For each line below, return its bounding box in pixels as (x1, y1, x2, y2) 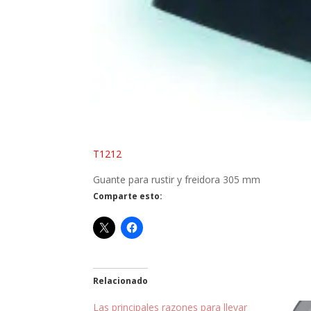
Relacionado (93, 274, 149, 287)
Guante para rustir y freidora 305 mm (93, 172, 261, 186)
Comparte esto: (93, 190, 163, 202)
